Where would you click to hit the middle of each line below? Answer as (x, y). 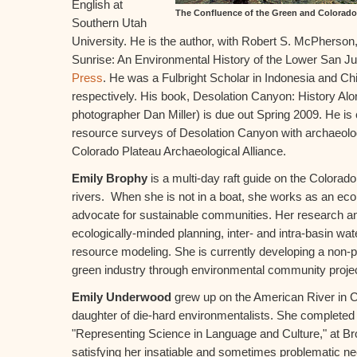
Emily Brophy (110, 178)
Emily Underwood (122, 297)
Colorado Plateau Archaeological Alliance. (179, 151)
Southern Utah (109, 23)
